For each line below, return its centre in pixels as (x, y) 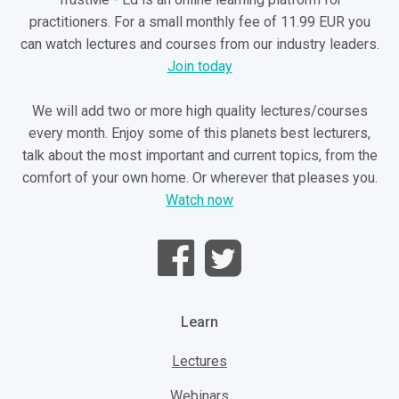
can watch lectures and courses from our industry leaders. (199, 44)
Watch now (199, 199)
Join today (199, 66)
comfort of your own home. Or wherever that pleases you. (199, 177)
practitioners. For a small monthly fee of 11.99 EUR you (199, 21)
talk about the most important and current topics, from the (199, 155)
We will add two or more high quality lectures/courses (199, 110)
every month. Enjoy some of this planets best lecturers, (199, 133)
